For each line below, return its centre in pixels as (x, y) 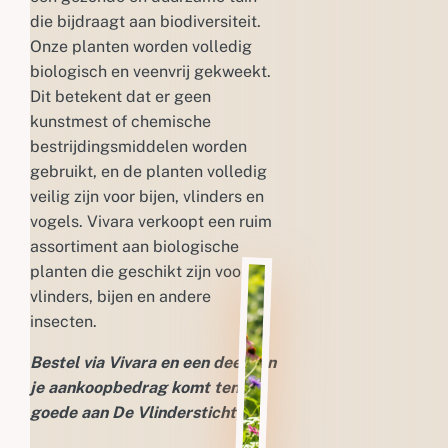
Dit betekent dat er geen (120, 96)
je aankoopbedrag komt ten (134, 387)
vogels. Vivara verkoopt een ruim (151, 221)
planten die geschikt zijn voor (138, 271)
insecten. (63, 321)
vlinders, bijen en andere (120, 296)
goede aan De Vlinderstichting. (146, 412)
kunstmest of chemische (120, 121)
